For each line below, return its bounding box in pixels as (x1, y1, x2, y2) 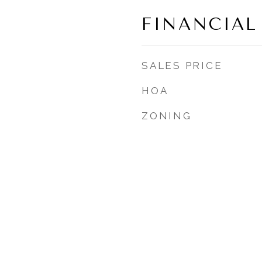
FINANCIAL (142, 14, 257, 34)
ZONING (142, 110, 192, 122)
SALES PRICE (142, 60, 223, 71)
